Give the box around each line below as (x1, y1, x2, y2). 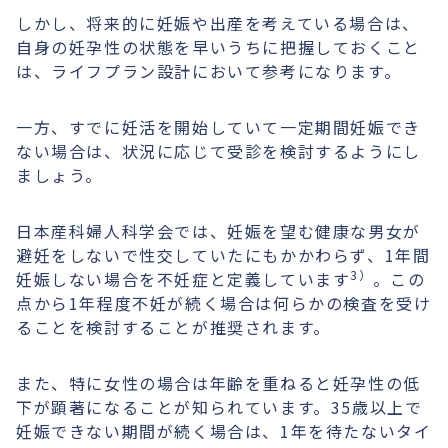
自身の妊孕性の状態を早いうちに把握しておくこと (16, 35, 421, 59)
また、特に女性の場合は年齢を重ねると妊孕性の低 (16, 371, 421, 395)
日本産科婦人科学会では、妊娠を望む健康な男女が (16, 219, 421, 243)
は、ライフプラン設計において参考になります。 (16, 59, 402, 83)
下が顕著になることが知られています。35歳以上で (16, 395, 423, 419)
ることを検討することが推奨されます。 (16, 315, 331, 339)
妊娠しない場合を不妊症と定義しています (16, 267, 351, 291)
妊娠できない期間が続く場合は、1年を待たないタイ (16, 419, 432, 443)
